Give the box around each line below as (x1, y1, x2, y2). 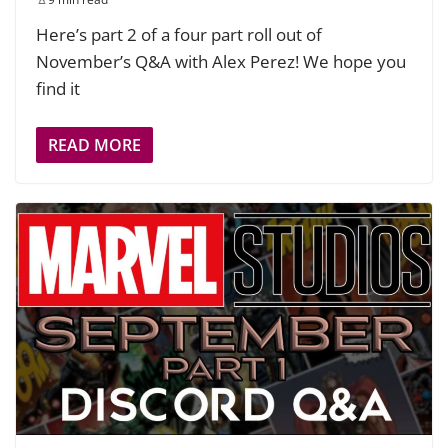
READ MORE (48, 134, 141, 157)
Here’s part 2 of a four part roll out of (36, 22, 322, 46)
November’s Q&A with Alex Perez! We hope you (36, 49, 406, 73)
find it (36, 76, 80, 100)
